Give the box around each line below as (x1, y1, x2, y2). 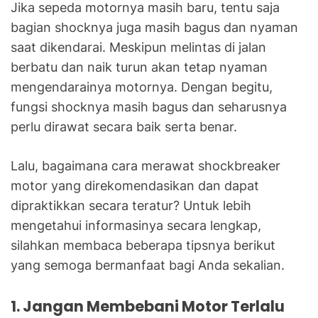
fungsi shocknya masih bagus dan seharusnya (11, 99, 287, 114)
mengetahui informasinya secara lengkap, (11, 217, 261, 233)
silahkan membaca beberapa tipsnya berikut (11, 237, 275, 253)
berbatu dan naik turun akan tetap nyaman (11, 59, 268, 75)
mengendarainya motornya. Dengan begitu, (11, 79, 273, 94)
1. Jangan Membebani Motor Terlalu (11, 295, 285, 317)
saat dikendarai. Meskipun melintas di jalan (11, 39, 266, 55)
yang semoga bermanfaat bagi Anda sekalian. (11, 257, 285, 273)
